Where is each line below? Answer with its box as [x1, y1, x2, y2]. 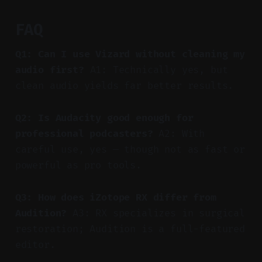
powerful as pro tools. [15, 158, 142, 171]
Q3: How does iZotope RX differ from [15, 191, 216, 204]
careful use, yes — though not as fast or [15, 143, 245, 156]
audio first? [15, 63, 84, 76]
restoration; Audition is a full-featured [15, 222, 245, 235]
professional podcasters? [15, 127, 153, 140]
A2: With [153, 127, 205, 140]
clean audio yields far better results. [15, 79, 234, 92]
